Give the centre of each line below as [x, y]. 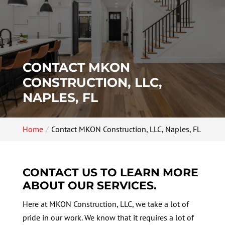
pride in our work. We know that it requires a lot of [108, 217]
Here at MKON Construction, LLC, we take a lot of [105, 204]
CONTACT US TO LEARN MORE [110, 172]
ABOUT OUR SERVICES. [89, 185]
